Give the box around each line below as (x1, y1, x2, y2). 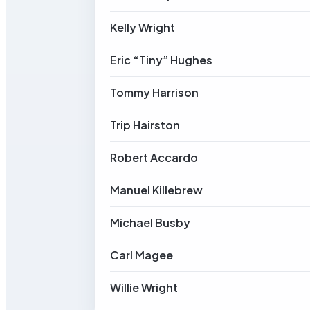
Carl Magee (110, 248, 173, 262)
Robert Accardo (110, 150, 198, 165)
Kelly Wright (110, 20, 175, 35)
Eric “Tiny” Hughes (110, 53, 212, 67)
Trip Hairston (110, 118, 180, 132)
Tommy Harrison (110, 85, 199, 100)
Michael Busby (110, 215, 190, 230)
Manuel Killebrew (110, 183, 203, 197)
